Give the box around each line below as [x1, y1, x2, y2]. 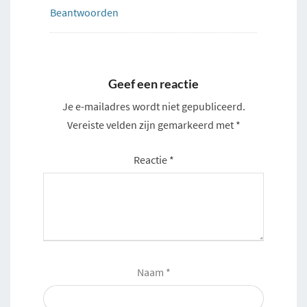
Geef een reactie [108, 75, 199, 91]
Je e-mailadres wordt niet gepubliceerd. [62, 99, 245, 113]
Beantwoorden [50, 5, 119, 19]
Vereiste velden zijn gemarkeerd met [66, 117, 236, 132]
